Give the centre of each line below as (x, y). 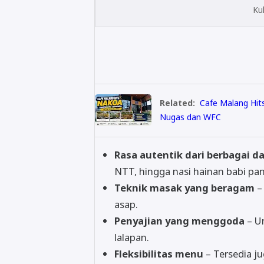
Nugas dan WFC (190, 117)
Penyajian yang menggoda (179, 221)
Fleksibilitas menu (159, 254)
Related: (177, 103)
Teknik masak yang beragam (184, 188)
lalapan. (131, 237)
